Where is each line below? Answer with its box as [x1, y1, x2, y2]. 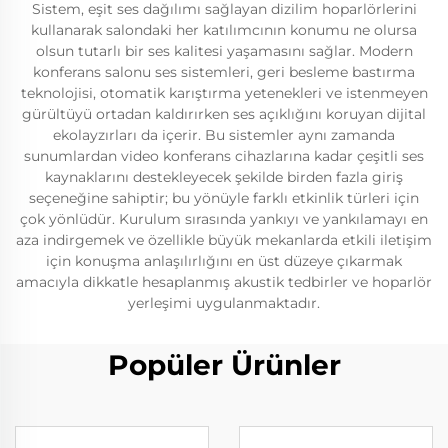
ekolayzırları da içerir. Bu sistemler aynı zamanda [53, 126, 395, 145]
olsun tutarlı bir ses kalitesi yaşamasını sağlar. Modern [35, 42, 413, 61]
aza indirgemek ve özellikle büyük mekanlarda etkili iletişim [16, 231, 432, 250]
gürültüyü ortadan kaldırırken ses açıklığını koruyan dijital [22, 105, 426, 124]
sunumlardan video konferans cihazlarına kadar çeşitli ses [24, 147, 424, 166]
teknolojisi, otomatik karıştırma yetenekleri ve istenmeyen [20, 84, 428, 103]
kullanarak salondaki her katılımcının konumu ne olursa [31, 21, 417, 40]
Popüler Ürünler [107, 348, 341, 383]
